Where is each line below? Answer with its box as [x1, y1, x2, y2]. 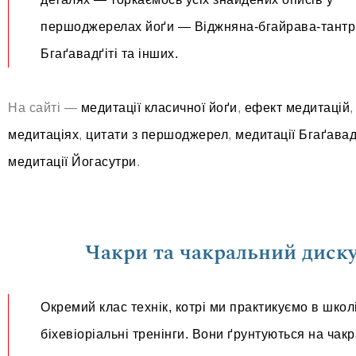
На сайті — [8, 101, 81, 114]
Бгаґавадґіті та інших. [41, 47, 178, 60]
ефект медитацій [244, 101, 350, 114]
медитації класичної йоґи [80, 101, 238, 114]
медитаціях [8, 128, 79, 141]
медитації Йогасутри [8, 155, 137, 168]
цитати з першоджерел [86, 128, 228, 141]
